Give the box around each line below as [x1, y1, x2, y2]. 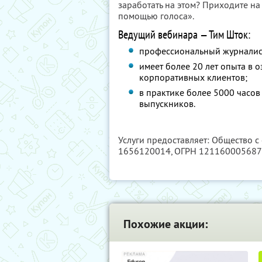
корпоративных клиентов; [139, 71, 248, 83]
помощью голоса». [118, 10, 194, 22]
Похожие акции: [123, 216, 208, 232]
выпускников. [139, 98, 196, 109]
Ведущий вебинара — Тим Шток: [118, 27, 250, 42]
